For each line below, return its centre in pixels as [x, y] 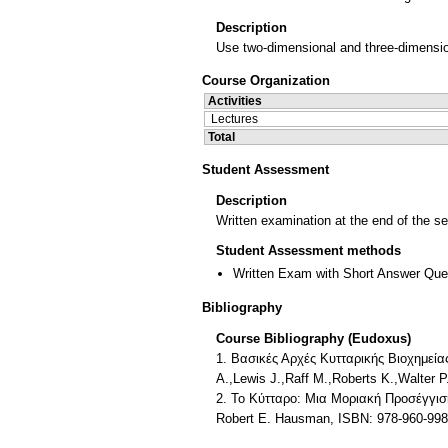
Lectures [234, 118]
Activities [235, 100]
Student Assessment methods [308, 251]
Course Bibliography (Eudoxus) [313, 338]
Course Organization [266, 80]
